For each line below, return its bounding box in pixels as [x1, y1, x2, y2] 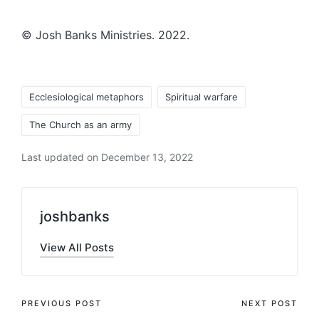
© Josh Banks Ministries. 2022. [21, 27, 189, 42]
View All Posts [40, 240, 114, 254]
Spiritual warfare [165, 90, 238, 103]
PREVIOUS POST [21, 298, 102, 308]
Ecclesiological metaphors [29, 90, 144, 103]
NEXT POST [241, 298, 298, 308]
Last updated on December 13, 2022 [21, 150, 193, 163]
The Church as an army [29, 118, 132, 130]
